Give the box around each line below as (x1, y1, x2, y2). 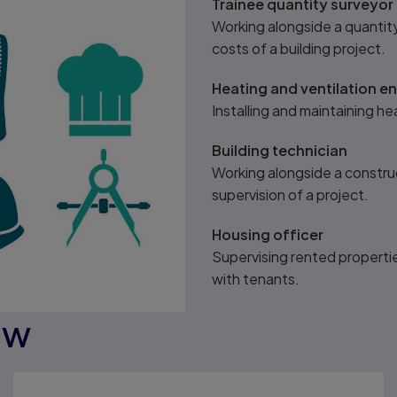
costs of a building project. (212, 39, 385, 58)
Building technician (212, 141, 347, 160)
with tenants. (212, 269, 300, 288)
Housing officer (212, 225, 323, 244)
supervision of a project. (212, 185, 369, 204)
